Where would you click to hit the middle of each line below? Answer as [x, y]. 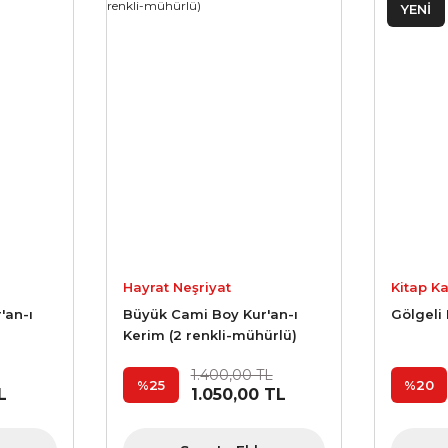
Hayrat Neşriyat [176, 287]
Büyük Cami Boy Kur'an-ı [210, 314]
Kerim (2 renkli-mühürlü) [209, 335]
